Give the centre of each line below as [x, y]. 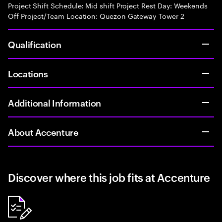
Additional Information [55, 102]
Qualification [35, 44]
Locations [28, 73]
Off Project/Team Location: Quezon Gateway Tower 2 [96, 15]
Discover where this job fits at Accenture [109, 177]
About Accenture [43, 132]
